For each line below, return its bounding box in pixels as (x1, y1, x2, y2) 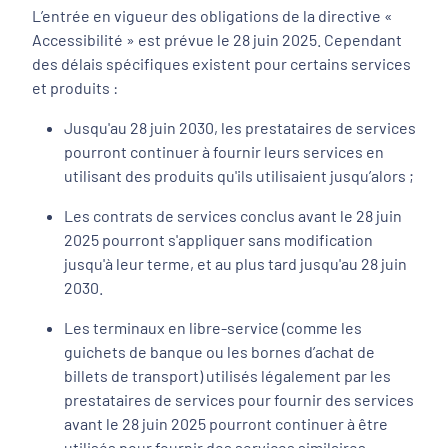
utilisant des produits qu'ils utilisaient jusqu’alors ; (64, 166, 414, 185)
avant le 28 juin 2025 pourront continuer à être (64, 414, 388, 433)
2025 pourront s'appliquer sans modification (64, 230, 373, 249)
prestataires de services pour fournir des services (64, 390, 414, 409)
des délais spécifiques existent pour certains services (32, 54, 411, 73)
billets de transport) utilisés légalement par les (64, 366, 391, 385)
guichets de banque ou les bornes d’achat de (64, 342, 375, 361)
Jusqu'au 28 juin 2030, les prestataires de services (64, 118, 416, 137)
